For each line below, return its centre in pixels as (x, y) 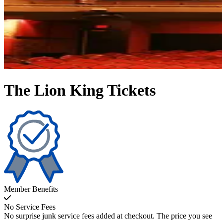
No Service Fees (30, 207)
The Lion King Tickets (80, 90)
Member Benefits (31, 189)
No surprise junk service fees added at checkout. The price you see (108, 216)
